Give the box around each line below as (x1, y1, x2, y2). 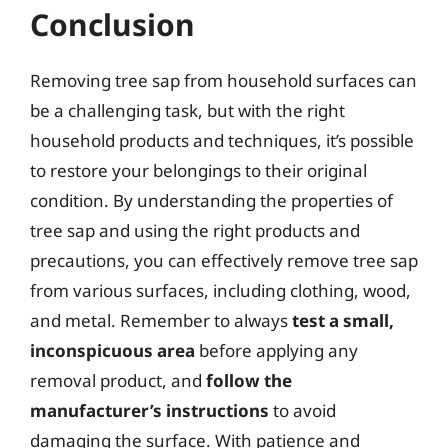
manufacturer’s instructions (30, 398, 269, 422)
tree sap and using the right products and (30, 218, 360, 242)
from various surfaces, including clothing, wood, (30, 278, 411, 302)
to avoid (269, 398, 336, 422)
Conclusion (30, 3, 195, 45)
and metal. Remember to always (30, 308, 292, 332)
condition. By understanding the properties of (30, 188, 393, 212)
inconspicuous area (30, 338, 195, 362)
